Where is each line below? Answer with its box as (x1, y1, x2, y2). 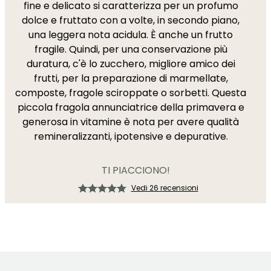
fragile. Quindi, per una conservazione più (34, 42, 227, 56)
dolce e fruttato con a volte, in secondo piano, (22, 13, 240, 27)
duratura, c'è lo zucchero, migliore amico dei (26, 57, 235, 71)
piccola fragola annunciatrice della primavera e (17, 100, 244, 114)
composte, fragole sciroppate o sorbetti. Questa (15, 86, 246, 100)
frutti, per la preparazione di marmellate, (33, 71, 228, 85)
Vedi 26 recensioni (131, 183, 198, 193)
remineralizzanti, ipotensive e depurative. (33, 129, 228, 143)
